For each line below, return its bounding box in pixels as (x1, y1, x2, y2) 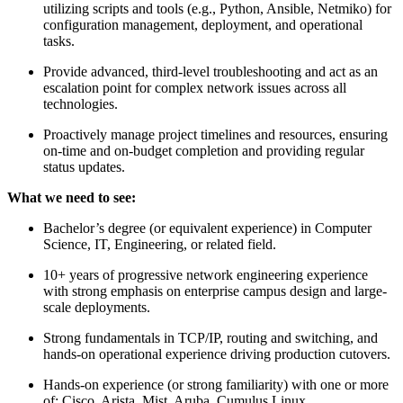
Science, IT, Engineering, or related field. (43, 236, 276, 252)
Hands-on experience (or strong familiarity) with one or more (43, 376, 389, 392)
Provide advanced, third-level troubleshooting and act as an (43, 63, 378, 79)
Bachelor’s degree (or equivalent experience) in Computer (43, 219, 372, 236)
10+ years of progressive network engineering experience (43, 266, 368, 282)
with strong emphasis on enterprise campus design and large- (43, 282, 387, 299)
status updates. (43, 158, 125, 175)
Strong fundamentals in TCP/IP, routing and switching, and (43, 329, 378, 345)
